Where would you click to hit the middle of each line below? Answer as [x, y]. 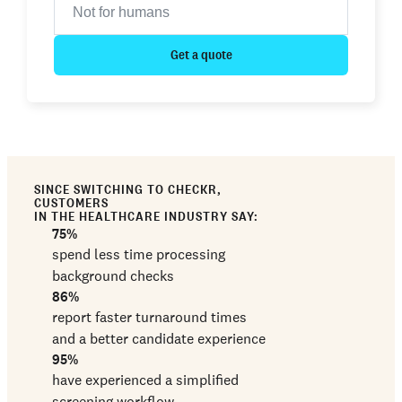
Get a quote [201, 55]
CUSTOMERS [71, 203]
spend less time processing [139, 254]
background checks [113, 275]
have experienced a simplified [145, 380]
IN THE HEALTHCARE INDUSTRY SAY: [146, 216]
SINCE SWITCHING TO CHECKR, [128, 189]
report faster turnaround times [149, 317]
